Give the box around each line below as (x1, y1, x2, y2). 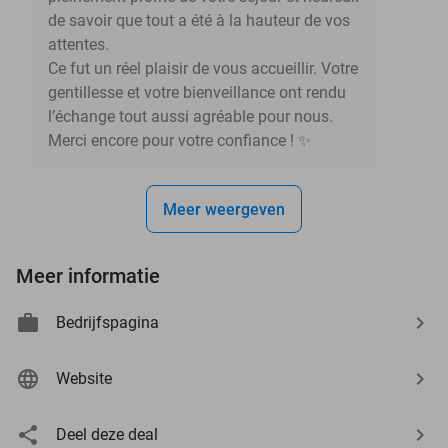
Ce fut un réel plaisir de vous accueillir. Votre (48, 58, 358, 78)
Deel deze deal (56, 424, 158, 444)
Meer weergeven (163, 199, 285, 219)
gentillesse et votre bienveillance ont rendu (48, 82, 346, 102)
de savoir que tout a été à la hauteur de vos (48, 10, 350, 30)
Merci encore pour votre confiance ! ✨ (48, 130, 311, 150)
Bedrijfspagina (56, 312, 159, 332)
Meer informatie (16, 263, 160, 288)
